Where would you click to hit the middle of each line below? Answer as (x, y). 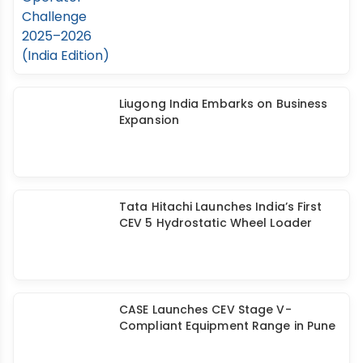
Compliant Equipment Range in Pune (228, 325)
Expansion (149, 120)
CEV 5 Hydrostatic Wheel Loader (216, 222)
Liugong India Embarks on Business (224, 103)
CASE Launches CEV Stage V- (205, 309)
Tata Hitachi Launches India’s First (221, 206)
